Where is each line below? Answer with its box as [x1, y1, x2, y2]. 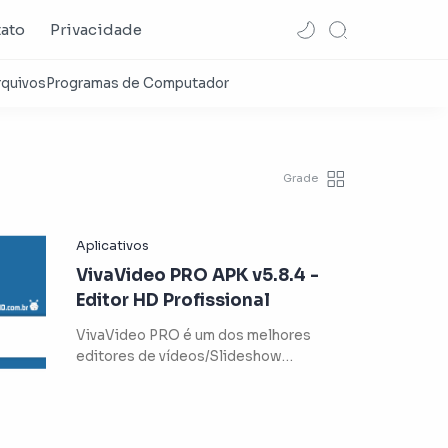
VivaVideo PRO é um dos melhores [76, 326, 311, 344]
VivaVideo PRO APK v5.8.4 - [76, 264, 319, 286]
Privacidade [50, 20, 143, 39]
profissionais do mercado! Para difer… [256, 368, 332, 386]
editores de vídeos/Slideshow [76, 347, 282, 365]
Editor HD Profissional [76, 289, 270, 311]
